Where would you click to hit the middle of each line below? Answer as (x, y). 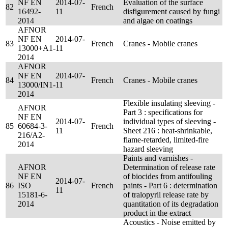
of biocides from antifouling (168, 176)
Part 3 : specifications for (163, 112)
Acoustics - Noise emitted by (169, 222)
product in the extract (157, 213)
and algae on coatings (158, 21)
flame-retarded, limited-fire (166, 140)
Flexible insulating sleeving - (169, 103)
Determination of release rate (169, 167)
